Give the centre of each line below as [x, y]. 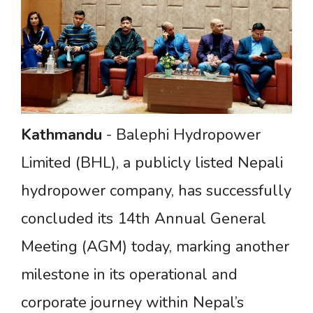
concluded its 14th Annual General [144, 218]
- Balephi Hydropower [181, 134]
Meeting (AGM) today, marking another [155, 246]
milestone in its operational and [129, 274]
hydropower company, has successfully [156, 190]
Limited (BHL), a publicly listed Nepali [152, 162]
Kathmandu [61, 134]
